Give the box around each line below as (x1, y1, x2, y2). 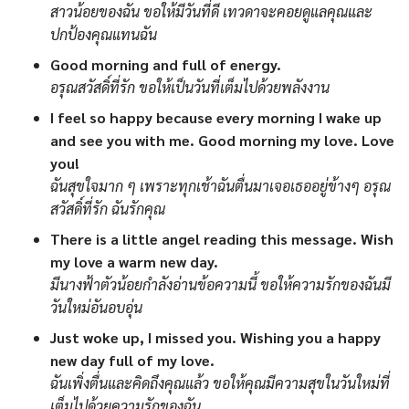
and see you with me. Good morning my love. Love (50, 130, 394, 150)
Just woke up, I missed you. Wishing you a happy (50, 327, 381, 347)
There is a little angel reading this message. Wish (50, 228, 393, 248)
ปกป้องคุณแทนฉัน (50, 24, 157, 44)
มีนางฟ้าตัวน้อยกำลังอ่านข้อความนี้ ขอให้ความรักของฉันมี (50, 274, 391, 294)
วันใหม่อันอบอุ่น (50, 297, 142, 317)
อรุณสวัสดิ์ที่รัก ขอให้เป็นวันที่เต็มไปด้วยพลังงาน (50, 77, 330, 97)
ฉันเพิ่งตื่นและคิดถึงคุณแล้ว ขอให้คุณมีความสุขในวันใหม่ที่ (50, 372, 390, 393)
